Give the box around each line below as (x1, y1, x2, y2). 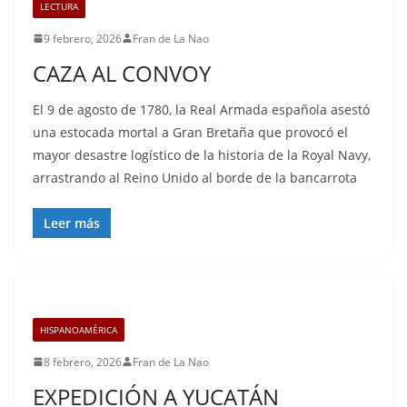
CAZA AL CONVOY (33, 57, 211, 88)
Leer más (44, 213, 100, 232)
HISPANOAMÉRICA (40, 323, 117, 336)
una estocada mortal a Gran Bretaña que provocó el (33, 123, 348, 141)
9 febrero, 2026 (44, 30, 122, 46)
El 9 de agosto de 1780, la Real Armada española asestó (33, 100, 370, 118)
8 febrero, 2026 (44, 353, 122, 370)
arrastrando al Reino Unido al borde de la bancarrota (33, 168, 357, 186)
